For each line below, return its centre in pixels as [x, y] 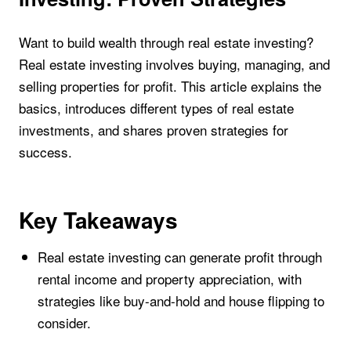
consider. [64, 322]
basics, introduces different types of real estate [156, 107]
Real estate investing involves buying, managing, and [174, 63]
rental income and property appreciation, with [169, 278]
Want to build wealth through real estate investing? [166, 42]
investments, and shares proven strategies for [154, 129]
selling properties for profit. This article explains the [170, 85]
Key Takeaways [98, 219]
